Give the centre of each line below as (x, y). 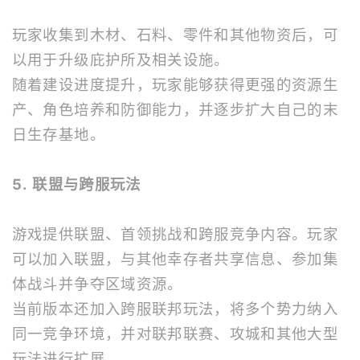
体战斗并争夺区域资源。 (97, 284)
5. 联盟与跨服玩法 (76, 184)
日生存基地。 (58, 134)
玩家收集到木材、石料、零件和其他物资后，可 (175, 35)
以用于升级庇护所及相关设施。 (121, 59)
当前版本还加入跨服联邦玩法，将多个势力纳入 (175, 309)
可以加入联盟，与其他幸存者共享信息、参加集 (175, 259)
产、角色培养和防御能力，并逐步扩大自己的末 (175, 109)
